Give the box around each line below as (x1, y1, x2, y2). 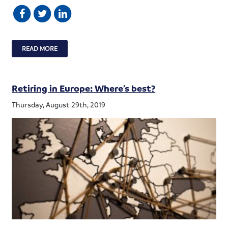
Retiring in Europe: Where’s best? (12, 82, 156, 94)
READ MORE (22, 44, 58, 52)
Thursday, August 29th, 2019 (12, 99, 106, 109)
